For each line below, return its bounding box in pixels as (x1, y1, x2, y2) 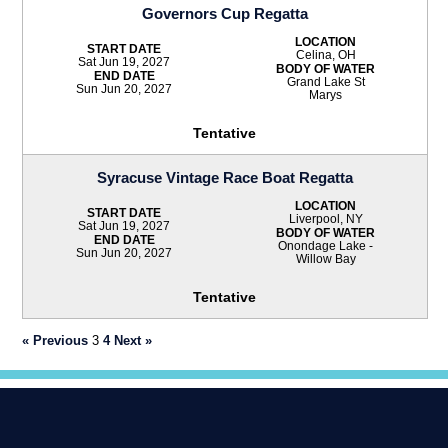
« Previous (22, 332, 89, 348)
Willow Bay (295, 252, 356, 266)
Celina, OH (295, 48, 356, 61)
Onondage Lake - (278, 239, 374, 253)
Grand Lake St (286, 75, 365, 89)
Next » (114, 332, 153, 348)
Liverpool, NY (288, 212, 363, 225)
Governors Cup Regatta (141, 4, 308, 22)
